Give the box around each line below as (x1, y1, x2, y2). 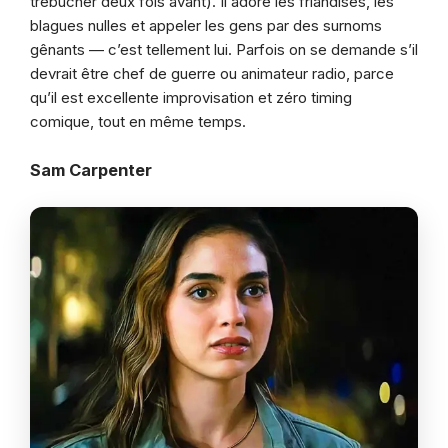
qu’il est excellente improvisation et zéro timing (30, 88, 352, 108)
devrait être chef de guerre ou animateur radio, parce (30, 64, 394, 84)
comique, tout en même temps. (30, 112, 246, 132)
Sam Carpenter (30, 160, 152, 181)
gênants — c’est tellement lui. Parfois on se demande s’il (30, 40, 418, 60)
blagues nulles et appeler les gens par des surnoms (30, 16, 382, 36)
